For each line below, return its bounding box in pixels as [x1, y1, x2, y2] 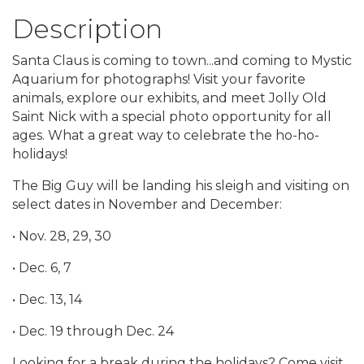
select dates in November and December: [12, 197, 285, 212]
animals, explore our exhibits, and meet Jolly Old [12, 90, 327, 106]
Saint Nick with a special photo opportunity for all [12, 109, 331, 124]
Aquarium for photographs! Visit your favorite [12, 71, 305, 87]
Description [12, 13, 162, 45]
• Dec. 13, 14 [12, 292, 85, 307]
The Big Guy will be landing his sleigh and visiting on [12, 178, 349, 193]
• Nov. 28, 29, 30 [12, 228, 115, 244]
